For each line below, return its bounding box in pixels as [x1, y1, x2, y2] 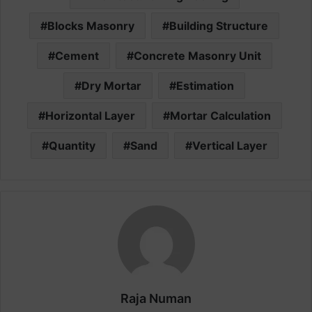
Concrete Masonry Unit [133, 49, 261, 63]
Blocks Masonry [47, 19, 134, 33]
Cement [54, 49, 99, 63]
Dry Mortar [81, 79, 141, 93]
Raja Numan [120, 291, 192, 306]
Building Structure [169, 19, 268, 33]
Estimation [176, 79, 234, 93]
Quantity [48, 139, 95, 153]
